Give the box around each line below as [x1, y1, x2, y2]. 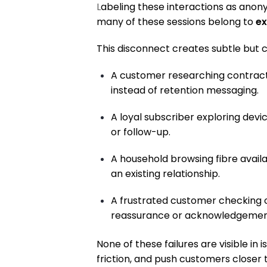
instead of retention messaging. [111, 83, 259, 98]
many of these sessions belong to [97, 15, 256, 29]
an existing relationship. [111, 167, 220, 181]
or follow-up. [111, 125, 170, 139]
